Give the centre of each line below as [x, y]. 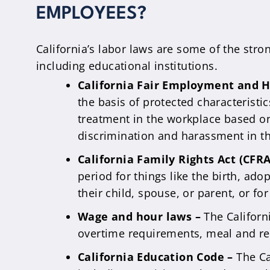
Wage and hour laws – [141, 216]
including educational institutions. [127, 66]
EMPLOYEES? [91, 14]
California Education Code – [157, 257]
